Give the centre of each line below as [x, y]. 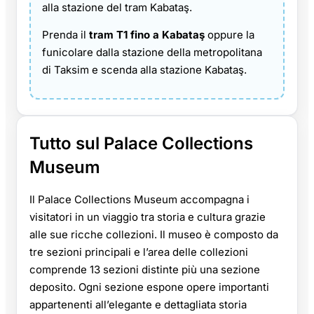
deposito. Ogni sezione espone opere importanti [149, 287]
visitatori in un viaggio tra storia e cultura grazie [148, 217]
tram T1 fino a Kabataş [147, 35]
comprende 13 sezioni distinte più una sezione [145, 270]
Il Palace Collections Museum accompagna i [139, 200]
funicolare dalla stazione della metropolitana [152, 53]
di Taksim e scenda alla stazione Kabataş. [144, 70]
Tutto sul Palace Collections [141, 144]
